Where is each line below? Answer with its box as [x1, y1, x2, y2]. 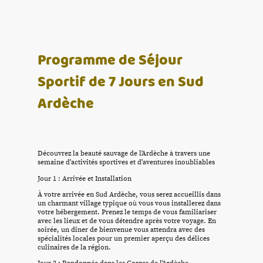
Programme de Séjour [38, 48, 183, 70]
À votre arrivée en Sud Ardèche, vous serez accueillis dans [38, 190, 221, 199]
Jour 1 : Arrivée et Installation [38, 174, 131, 183]
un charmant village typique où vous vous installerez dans [38, 198, 221, 208]
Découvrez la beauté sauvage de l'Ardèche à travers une [38, 149, 210, 159]
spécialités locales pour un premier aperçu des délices [38, 234, 210, 243]
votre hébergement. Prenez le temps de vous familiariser [38, 207, 217, 217]
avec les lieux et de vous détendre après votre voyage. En [38, 216, 216, 225]
